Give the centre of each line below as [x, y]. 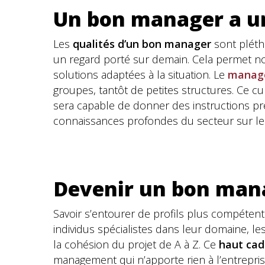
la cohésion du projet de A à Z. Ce [136, 244]
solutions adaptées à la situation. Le [140, 75]
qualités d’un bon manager [143, 44]
